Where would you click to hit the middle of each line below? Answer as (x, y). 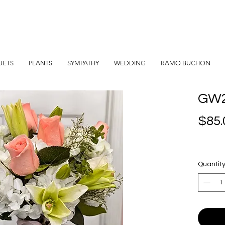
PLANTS (40, 63)
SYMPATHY (83, 63)
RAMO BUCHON (185, 63)
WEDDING (130, 63)
